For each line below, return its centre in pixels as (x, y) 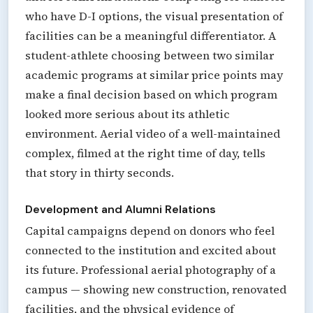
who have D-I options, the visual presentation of (154, 16)
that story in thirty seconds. (100, 172)
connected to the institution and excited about (151, 250)
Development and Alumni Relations (121, 209)
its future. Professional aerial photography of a (151, 269)
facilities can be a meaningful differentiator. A (151, 35)
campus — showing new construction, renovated (156, 289)
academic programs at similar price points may (154, 74)
